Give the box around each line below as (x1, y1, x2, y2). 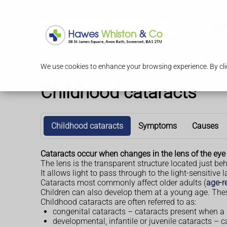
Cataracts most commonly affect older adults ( (41, 178, 206, 188)
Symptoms (138, 121, 177, 131)
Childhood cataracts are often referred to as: (41, 197, 196, 207)
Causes (192, 121, 218, 131)
